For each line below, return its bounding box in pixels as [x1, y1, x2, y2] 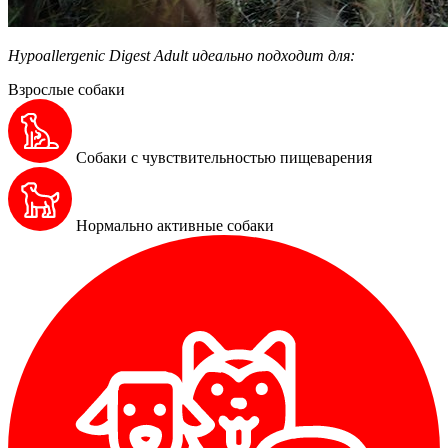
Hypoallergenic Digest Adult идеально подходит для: [8, 46, 355, 64]
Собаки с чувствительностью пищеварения [72, 148, 372, 166]
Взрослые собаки [8, 80, 125, 98]
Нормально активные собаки [72, 216, 274, 234]
